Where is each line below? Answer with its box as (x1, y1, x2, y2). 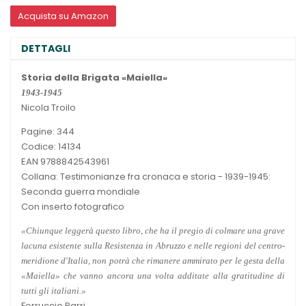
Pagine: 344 (21, 124, 74, 138)
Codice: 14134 (21, 139, 81, 153)
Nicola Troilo (21, 100, 76, 114)
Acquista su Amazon (17, 9, 109, 23)
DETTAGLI (21, 41, 70, 55)
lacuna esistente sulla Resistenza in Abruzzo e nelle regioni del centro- (21, 240, 285, 251)
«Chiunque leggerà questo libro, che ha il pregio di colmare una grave (21, 225, 285, 236)
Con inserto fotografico (21, 199, 124, 213)
